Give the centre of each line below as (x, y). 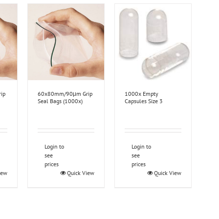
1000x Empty (142, 94)
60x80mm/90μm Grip (65, 94)
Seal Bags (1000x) (60, 101)
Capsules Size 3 (144, 101)
